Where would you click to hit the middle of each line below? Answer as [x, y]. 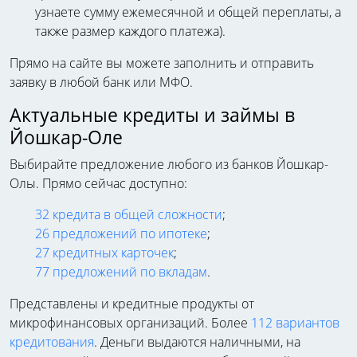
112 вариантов [295, 322]
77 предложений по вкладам [121, 271]
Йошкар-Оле [66, 137]
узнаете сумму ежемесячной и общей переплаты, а [188, 12]
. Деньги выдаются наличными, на [197, 341]
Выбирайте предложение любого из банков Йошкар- [169, 164]
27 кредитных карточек [104, 252]
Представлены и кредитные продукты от [132, 303]
